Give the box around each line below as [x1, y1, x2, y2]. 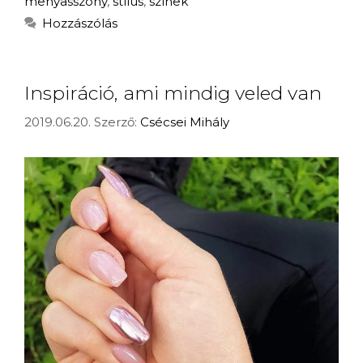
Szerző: [94, 113, 140, 130]
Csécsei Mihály [140, 113, 229, 130]
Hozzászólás [42, 15, 117, 32]
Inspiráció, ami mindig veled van [24, 82, 322, 105]
